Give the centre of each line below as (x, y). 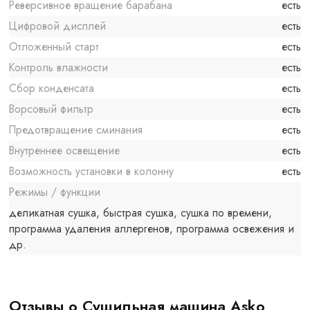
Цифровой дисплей (58, 26)
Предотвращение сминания (76, 130)
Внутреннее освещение (65, 151)
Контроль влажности (59, 68)
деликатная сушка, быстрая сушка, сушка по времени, (141, 213)
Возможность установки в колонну (92, 172)
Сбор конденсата (52, 89)
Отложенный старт (54, 47)
